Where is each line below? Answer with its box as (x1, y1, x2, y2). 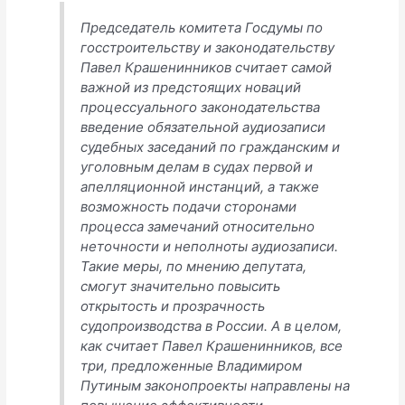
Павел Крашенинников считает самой (80, 59, 333, 77)
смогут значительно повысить (80, 278, 281, 296)
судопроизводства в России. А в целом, (80, 317, 343, 335)
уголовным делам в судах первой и (80, 158, 314, 176)
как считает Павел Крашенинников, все (80, 337, 344, 355)
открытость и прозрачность (80, 297, 266, 316)
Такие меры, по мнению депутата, (80, 258, 307, 276)
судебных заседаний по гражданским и (80, 138, 341, 156)
